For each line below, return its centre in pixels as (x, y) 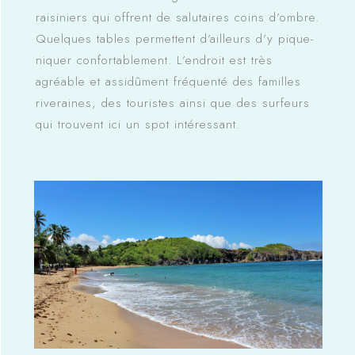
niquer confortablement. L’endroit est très (154, 60)
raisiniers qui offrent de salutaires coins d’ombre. (177, 17)
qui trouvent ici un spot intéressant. (137, 124)
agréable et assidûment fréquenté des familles (168, 81)
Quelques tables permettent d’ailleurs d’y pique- (174, 38)
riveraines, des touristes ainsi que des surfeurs (172, 103)
